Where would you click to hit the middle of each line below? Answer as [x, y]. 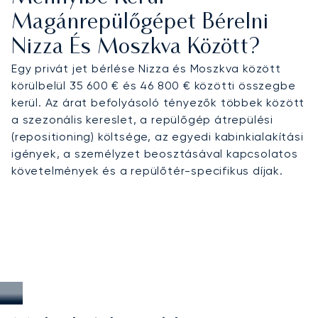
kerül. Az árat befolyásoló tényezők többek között [158, 102]
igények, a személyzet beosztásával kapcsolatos [155, 153]
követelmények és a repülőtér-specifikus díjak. [147, 170]
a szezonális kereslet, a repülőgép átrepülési [142, 119]
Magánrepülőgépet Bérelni [140, 23]
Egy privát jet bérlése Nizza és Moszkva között [146, 68]
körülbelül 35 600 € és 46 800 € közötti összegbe [154, 85]
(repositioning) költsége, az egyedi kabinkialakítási [158, 136]
